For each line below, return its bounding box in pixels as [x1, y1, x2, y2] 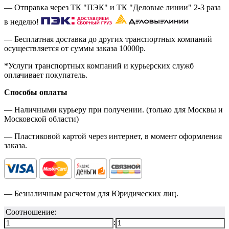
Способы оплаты [4, 88, 67, 97]
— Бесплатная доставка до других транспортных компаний [4, 35, 212, 44]
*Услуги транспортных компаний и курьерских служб [4, 61, 194, 71]
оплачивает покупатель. [4, 71, 87, 80]
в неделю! [4, 17, 41, 27]
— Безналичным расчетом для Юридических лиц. [4, 189, 178, 198]
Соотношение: [6, 208, 56, 217]
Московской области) [4, 114, 79, 124]
